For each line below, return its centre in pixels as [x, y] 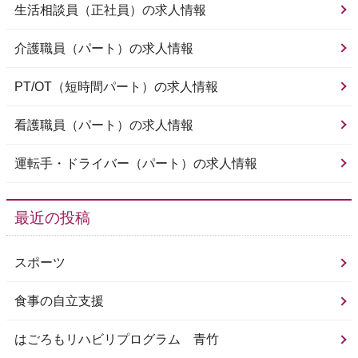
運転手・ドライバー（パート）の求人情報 [136, 164]
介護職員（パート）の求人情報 [104, 49]
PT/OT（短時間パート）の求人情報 [116, 87]
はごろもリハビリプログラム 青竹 [117, 340]
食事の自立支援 [59, 301]
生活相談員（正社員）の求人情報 [110, 10]
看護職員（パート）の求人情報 [104, 125]
